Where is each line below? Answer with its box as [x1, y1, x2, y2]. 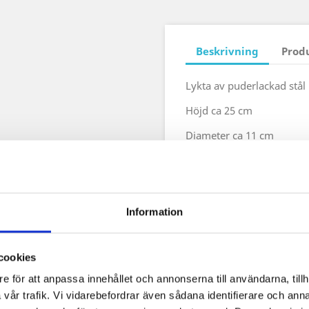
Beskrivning [196, 43, 259, 58]
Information [126, 206, 183, 218]
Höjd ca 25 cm [186, 103, 252, 117]
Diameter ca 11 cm [186, 128, 274, 142]
